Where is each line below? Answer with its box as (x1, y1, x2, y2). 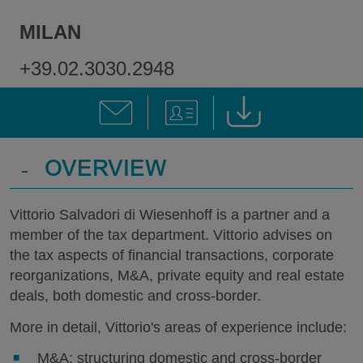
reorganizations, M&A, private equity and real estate (10, 267, 344, 284)
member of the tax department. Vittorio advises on (10, 227, 332, 243)
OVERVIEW (45, 160, 167, 182)
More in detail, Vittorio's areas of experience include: (10, 318, 347, 335)
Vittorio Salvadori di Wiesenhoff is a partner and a (10, 207, 330, 223)
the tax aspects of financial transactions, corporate (10, 247, 334, 263)
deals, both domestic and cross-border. (10, 288, 261, 304)
